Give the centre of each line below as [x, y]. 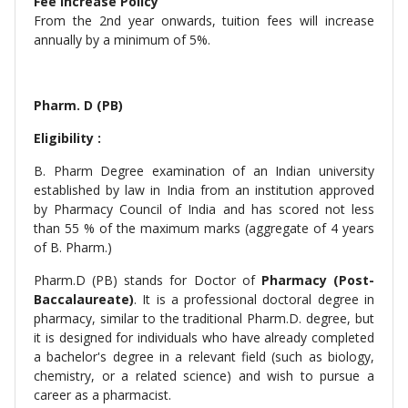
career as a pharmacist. [102, 395]
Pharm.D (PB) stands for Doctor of [148, 280]
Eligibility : [67, 138]
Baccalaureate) [84, 299]
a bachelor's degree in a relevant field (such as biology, [204, 357]
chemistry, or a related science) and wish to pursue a [204, 376]
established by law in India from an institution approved [204, 190]
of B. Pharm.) [73, 247]
